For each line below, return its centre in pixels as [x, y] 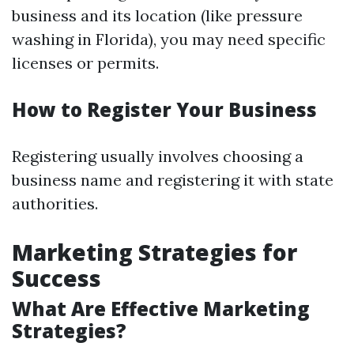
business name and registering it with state [173, 180]
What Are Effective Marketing [161, 309]
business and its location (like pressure [157, 15]
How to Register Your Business [164, 109]
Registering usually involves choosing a [158, 156]
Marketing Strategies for [154, 252]
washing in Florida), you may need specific [169, 39]
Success [56, 278]
